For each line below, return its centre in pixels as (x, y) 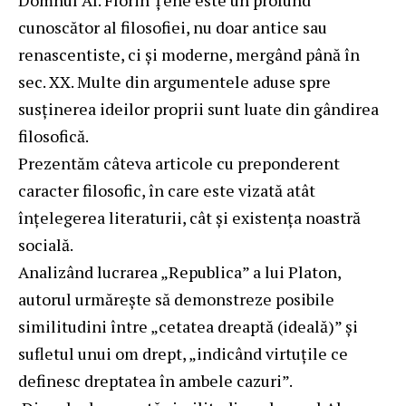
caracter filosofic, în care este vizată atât (167, 190)
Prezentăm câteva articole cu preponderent (179, 163)
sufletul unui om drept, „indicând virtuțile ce (183, 353)
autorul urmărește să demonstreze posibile (176, 299)
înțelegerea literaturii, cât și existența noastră (189, 217)
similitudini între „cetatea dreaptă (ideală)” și (188, 326)
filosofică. (53, 135)
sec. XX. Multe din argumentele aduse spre (174, 81)
